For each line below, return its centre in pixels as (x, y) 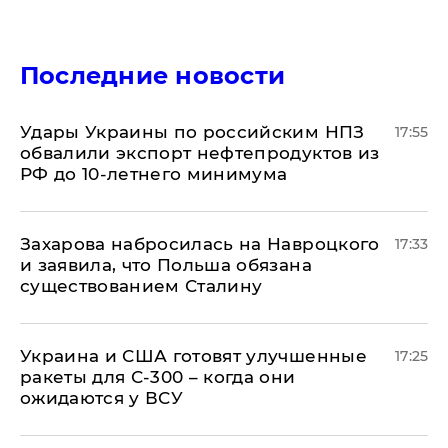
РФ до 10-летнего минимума (154, 174)
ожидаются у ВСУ (102, 398)
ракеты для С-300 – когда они (158, 377)
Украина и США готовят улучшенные (193, 356)
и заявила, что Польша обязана (166, 265)
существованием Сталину (141, 286)
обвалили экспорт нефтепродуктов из (200, 153)
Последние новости (153, 75)
